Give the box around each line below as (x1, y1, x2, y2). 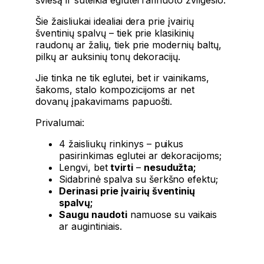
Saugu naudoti (59, 208, 127, 220)
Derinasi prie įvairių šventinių (59, 184, 196, 197)
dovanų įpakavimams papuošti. (35, 95, 173, 107)
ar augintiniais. (59, 220, 122, 232)
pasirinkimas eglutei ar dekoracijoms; (59, 149, 222, 161)
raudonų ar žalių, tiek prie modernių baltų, (35, 38, 222, 51)
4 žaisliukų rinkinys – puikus (59, 137, 184, 150)
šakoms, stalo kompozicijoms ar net (35, 83, 195, 95)
